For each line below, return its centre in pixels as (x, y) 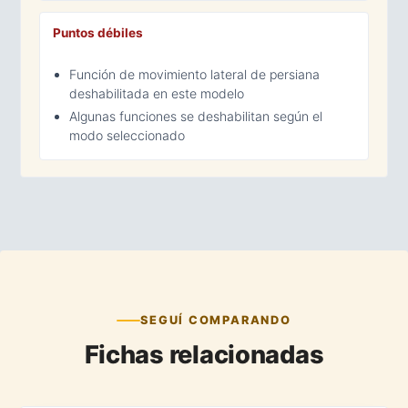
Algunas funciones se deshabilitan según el (196, 116)
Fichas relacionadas (204, 355)
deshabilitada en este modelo (157, 93)
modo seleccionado (127, 135)
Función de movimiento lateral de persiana (194, 74)
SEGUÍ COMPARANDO (216, 321)
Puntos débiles (98, 32)
